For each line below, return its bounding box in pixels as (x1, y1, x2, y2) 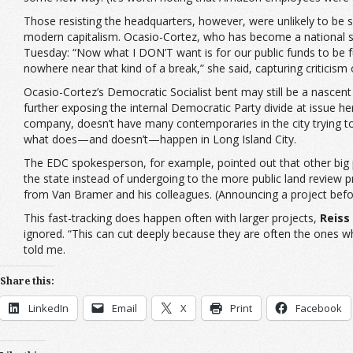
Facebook (295, 300, 342, 315)
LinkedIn (28, 300, 69, 315)
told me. (24, 241, 65, 257)
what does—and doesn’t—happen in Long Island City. (24, 131, 296, 147)
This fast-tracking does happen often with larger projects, (24, 210, 320, 225)
